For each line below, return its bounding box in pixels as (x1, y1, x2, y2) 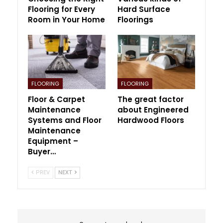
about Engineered (117, 105, 189, 115)
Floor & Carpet (28, 94, 85, 105)
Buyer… (28, 146, 56, 157)
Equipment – (28, 136, 78, 147)
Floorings (117, 14, 153, 25)
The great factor (117, 94, 184, 105)
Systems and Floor (28, 115, 102, 126)
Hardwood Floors (117, 115, 184, 126)
